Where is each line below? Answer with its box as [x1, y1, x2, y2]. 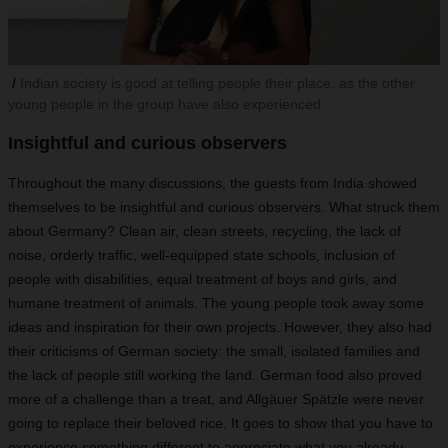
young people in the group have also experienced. [8, 96, 325, 112]
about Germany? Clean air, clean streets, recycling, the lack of [8, 223, 401, 239]
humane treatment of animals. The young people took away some [8, 295, 424, 311]
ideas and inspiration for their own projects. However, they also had [8, 319, 432, 335]
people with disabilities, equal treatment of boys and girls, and [8, 271, 397, 287]
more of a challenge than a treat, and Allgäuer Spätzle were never [8, 391, 424, 407]
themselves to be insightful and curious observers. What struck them [8, 199, 440, 215]
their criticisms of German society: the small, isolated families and [8, 343, 420, 359]
